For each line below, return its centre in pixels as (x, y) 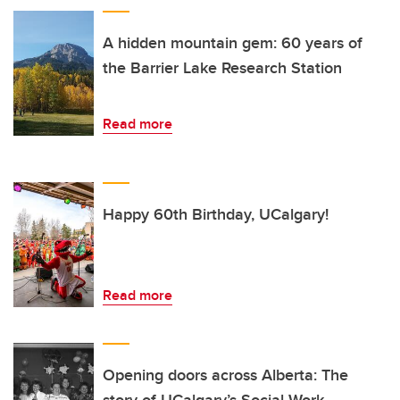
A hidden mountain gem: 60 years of (233, 43)
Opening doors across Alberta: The (225, 375)
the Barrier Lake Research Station (222, 68)
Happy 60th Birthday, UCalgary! (216, 215)
